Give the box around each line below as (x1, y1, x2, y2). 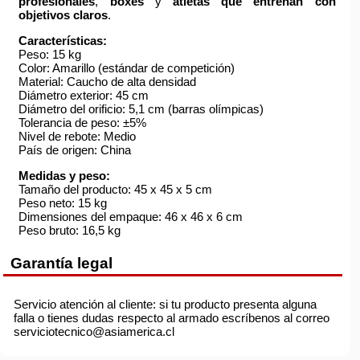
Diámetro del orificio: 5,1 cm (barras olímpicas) (18, 101, 264, 116)
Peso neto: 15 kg (18, 195, 108, 210)
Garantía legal (10, 255, 112, 272)
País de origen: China (18, 142, 132, 157)
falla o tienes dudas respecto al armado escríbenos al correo (14, 310, 330, 325)
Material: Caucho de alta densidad (18, 74, 197, 88)
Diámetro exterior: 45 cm (18, 88, 149, 102)
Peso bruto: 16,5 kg (18, 223, 121, 237)
